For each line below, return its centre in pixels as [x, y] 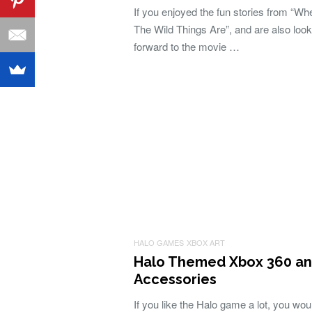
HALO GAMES [159, 242]
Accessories [175, 279]
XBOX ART [206, 242]
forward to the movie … [187, 46]
